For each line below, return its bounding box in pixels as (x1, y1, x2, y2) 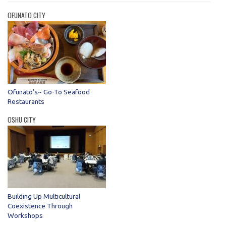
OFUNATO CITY (8, 10, 46, 21)
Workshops (8, 211, 43, 220)
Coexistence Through (8, 202, 73, 210)
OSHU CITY (8, 115, 36, 125)
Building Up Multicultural (8, 192, 81, 201)
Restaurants (8, 97, 45, 106)
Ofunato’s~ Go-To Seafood (8, 88, 90, 96)
